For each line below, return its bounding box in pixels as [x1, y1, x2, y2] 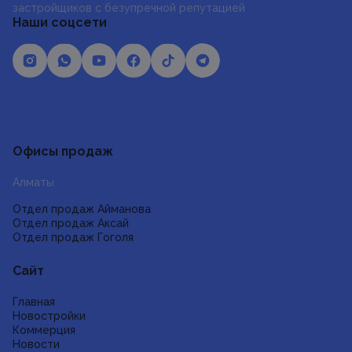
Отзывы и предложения [108, 90, 244, 103]
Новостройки [13, 310, 86, 322]
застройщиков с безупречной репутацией [13, 2, 245, 14]
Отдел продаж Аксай [13, 217, 129, 229]
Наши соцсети [13, 15, 107, 30]
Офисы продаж [13, 144, 113, 159]
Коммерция [13, 324, 75, 336]
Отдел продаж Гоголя [13, 231, 134, 244]
